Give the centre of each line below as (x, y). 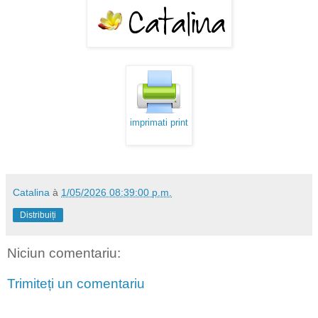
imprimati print (159, 122)
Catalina (31, 192)
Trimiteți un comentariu (76, 284)
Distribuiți (38, 215)
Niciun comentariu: (64, 253)
